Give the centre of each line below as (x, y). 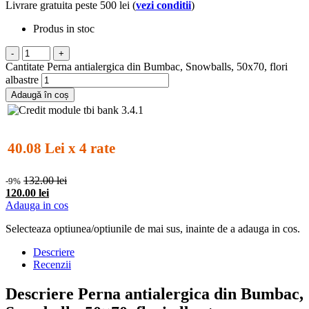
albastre (22, 79)
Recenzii (52, 264)
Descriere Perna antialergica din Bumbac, (154, 293)
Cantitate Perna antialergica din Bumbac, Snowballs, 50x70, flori (147, 66)
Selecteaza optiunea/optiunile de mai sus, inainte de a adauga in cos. (153, 228)
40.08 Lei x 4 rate (61, 149)
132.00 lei (45, 180)
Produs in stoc (64, 28)
